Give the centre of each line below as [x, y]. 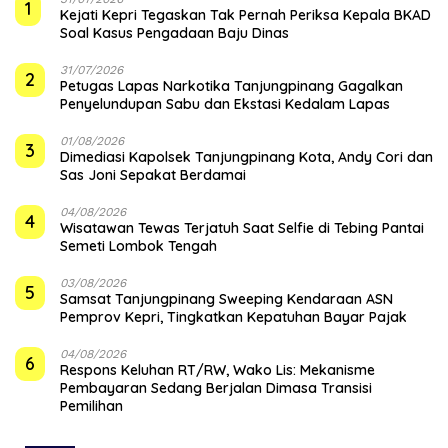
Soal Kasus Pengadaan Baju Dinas [174, 33]
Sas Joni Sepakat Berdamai [153, 175]
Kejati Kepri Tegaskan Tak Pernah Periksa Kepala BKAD [245, 15]
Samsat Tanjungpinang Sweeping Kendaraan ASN [226, 299]
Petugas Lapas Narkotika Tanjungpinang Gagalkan [231, 86]
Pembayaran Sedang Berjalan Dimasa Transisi [216, 388]
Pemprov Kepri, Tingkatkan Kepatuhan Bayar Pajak [233, 317]
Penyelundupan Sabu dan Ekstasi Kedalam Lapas [225, 104]
